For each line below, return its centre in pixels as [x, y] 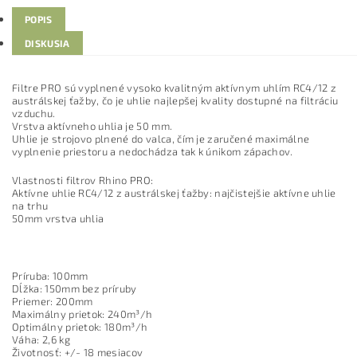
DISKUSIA [47, 43]
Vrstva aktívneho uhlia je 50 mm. [92, 126]
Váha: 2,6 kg [41, 339]
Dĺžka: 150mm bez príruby [75, 288]
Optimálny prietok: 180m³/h [80, 327]
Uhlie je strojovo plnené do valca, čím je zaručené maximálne [161, 139]
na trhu [30, 206]
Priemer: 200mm [53, 301]
